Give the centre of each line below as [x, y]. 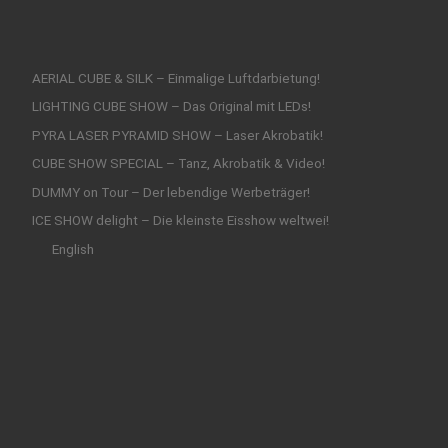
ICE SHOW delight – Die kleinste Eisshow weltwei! [180, 220]
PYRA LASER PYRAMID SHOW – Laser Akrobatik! [177, 134]
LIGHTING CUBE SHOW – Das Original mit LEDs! [171, 106]
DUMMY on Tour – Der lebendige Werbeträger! [170, 191]
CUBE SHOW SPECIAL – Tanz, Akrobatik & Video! [178, 163]
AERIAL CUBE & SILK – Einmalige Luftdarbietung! [175, 78]
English [72, 248]
